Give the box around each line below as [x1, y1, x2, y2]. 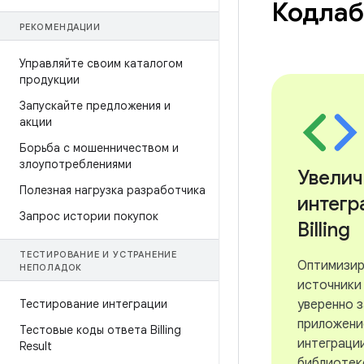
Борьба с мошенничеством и [19, 141, 179, 155]
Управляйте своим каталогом [19, 56, 183, 71]
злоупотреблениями [19, 157, 132, 171]
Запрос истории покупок [19, 209, 158, 223]
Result [19, 339, 52, 353]
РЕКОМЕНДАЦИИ [19, 21, 101, 32]
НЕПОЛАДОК [19, 262, 83, 273]
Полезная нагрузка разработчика [19, 183, 206, 197]
